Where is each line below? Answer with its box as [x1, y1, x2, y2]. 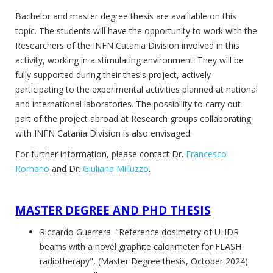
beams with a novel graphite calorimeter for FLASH [40, 240, 241, 252]
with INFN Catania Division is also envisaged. [15, 127, 192, 139]
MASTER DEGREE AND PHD [15, 202, 170, 218]
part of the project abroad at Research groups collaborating [15, 112, 251, 124]
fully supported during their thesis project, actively [15, 68, 211, 80]
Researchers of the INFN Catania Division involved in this [15, 39, 239, 51]
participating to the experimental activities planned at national [15, 83, 258, 95]
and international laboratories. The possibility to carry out [15, 97, 241, 110]
